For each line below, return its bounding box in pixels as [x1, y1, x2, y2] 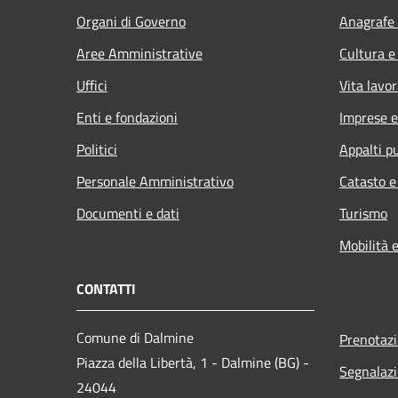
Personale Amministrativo [76, 170, 234, 192]
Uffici [76, 74, 107, 96]
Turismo [339, 202, 387, 224]
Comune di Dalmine [76, 326, 194, 348]
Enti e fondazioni [76, 106, 178, 128]
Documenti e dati [76, 202, 179, 224]
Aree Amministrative [76, 42, 203, 64]
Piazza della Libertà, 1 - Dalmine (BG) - [76, 351, 309, 373]
